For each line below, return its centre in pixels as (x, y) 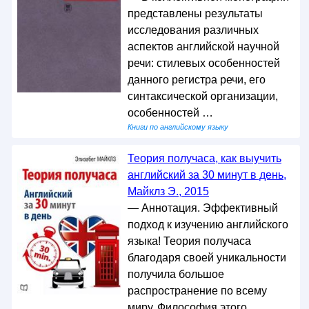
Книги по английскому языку (178, 127)
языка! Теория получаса (189, 241)
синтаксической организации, (202, 96)
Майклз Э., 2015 (168, 191)
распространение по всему (197, 291)
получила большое (176, 274)
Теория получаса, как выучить (204, 158)
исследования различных (193, 30)
